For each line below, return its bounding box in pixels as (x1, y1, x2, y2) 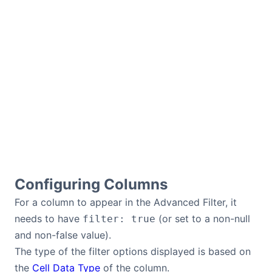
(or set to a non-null (155, 212, 250, 225)
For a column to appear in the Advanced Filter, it (15, 196, 237, 208)
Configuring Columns (15, 175, 168, 193)
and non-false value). (15, 229, 111, 241)
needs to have (15, 212, 83, 225)
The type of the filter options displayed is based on (15, 245, 251, 257)
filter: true (83, 213, 155, 225)
